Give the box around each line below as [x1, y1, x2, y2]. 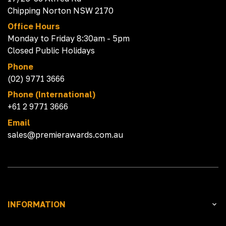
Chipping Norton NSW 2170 [8, 5, 114, 16]
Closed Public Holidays [8, 45, 95, 55]
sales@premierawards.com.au [8, 129, 123, 140]
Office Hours [8, 21, 60, 31]
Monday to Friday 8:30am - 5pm [8, 33, 130, 43]
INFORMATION [8, 199, 66, 209]
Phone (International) [8, 89, 95, 99]
